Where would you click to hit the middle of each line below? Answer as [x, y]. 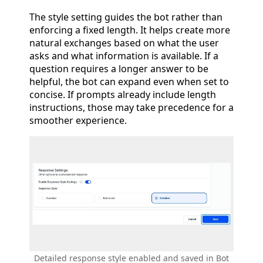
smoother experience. [78, 120]
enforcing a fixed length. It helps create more [130, 30]
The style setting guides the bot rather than [126, 17]
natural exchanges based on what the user [124, 43]
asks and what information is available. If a [124, 55]
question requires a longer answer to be [119, 68]
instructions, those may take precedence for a [131, 107]
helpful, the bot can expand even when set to [129, 81]
